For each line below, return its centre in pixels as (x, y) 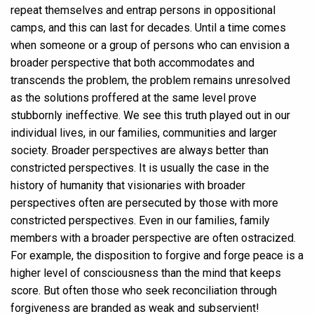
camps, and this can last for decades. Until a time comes (148, 27)
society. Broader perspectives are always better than (139, 150)
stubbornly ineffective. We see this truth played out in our (150, 115)
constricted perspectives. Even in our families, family (140, 220)
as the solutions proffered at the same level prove (134, 97)
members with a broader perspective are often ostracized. (153, 238)
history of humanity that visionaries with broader (128, 185)
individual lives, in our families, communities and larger (144, 132)
